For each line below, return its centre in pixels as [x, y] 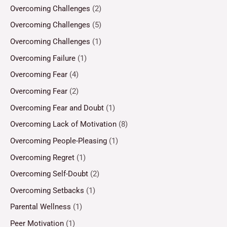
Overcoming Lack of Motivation [63, 124]
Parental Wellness [41, 207]
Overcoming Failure [43, 58]
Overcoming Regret [42, 157]
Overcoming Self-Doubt [49, 174]
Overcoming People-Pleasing [59, 141]
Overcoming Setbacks [47, 190]
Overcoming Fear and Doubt [57, 108]
